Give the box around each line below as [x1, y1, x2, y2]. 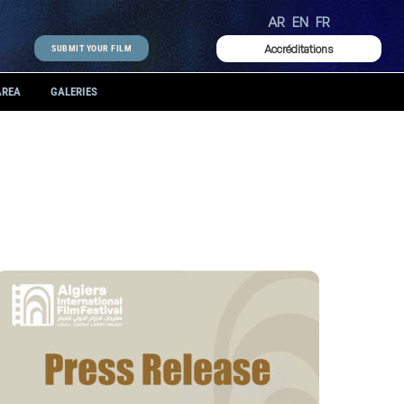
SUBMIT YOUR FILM [51, 43, 133, 53]
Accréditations [264, 41, 334, 56]
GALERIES [50, 85, 98, 99]
